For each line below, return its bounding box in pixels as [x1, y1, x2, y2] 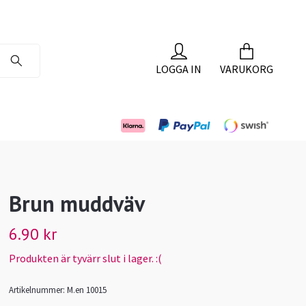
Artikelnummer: [9, 284, 66, 296]
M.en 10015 [67, 284, 107, 296]
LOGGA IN [156, 62, 201, 76]
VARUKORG [220, 62, 273, 76]
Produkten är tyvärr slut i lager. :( [9, 251, 163, 266]
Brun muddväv [9, 189, 145, 219]
